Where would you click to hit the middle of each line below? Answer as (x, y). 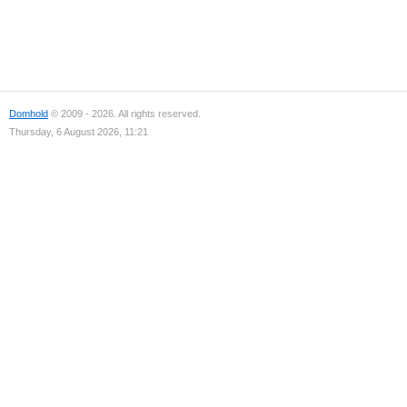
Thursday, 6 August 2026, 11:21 (79, 132)
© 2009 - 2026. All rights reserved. (124, 114)
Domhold (29, 114)
